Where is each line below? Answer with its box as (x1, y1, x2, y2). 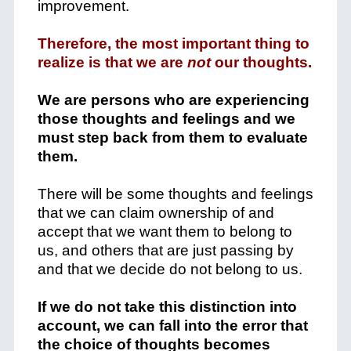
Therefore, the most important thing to (37, 35, 309, 52)
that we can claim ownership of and (37, 204, 274, 221)
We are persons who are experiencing (37, 92, 309, 108)
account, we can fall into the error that (37, 317, 308, 334)
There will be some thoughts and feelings (37, 186, 313, 202)
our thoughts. (210, 54, 312, 71)
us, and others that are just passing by (37, 242, 294, 259)
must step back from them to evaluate (37, 129, 308, 146)
